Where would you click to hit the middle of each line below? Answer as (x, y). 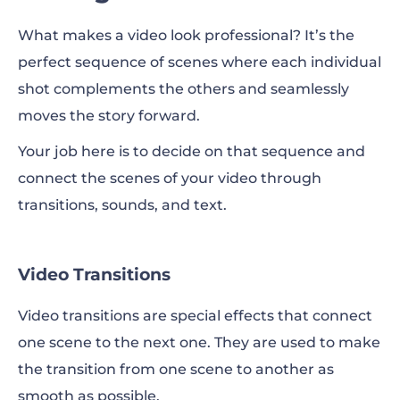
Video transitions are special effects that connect (195, 315)
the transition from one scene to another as (176, 369)
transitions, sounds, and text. (122, 204)
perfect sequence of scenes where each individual (200, 62)
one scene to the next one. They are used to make (199, 342)
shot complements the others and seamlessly (183, 88)
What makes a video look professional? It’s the (186, 35)
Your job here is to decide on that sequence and (192, 151)
